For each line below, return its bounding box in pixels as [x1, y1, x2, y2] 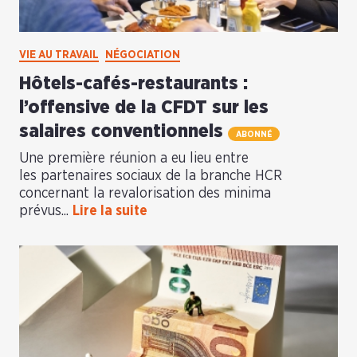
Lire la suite [73, 204, 147, 218]
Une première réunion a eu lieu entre [19, 151, 249, 166]
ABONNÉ [236, 129, 272, 139]
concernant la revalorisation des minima [19, 186, 271, 201]
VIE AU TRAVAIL [19, 49, 99, 61]
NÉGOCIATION [105, 49, 180, 61]
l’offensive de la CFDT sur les [19, 98, 269, 117]
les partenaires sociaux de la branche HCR [19, 169, 282, 183]
